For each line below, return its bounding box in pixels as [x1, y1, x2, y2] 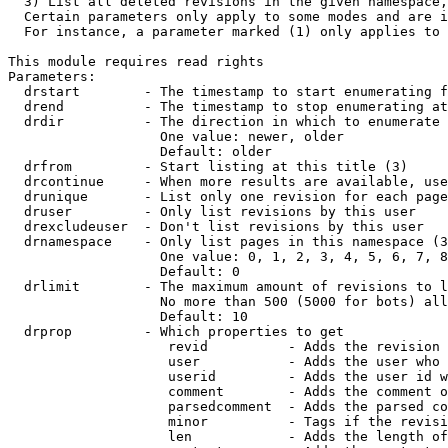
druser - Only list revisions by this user [8, 204, 416, 219]
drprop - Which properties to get [8, 324, 344, 339]
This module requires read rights [8, 54, 264, 69]
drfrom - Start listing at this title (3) [8, 159, 408, 174]
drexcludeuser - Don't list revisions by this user [8, 219, 424, 234]
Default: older [8, 144, 272, 159]
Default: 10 [8, 309, 248, 324]
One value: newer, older [8, 129, 344, 144]
